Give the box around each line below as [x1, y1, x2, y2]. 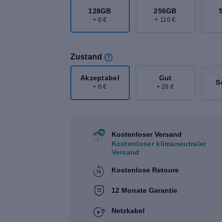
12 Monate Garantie [111, 186, 177, 194]
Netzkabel [111, 206, 145, 215]
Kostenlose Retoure [111, 166, 179, 174]
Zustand [70, 53, 103, 61]
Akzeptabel [80, 74, 120, 82]
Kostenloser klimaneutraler [111, 139, 207, 148]
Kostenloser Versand [111, 130, 182, 138]
